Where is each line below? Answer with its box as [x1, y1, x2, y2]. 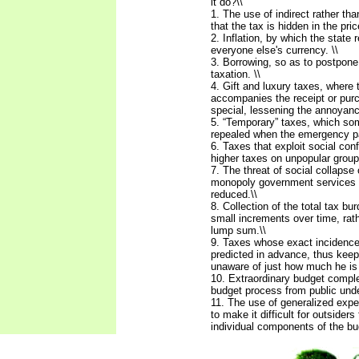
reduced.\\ [211, 188, 257, 200]
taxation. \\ [211, 68, 260, 80]
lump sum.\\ [211, 224, 266, 236]
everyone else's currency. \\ [211, 44, 338, 56]
